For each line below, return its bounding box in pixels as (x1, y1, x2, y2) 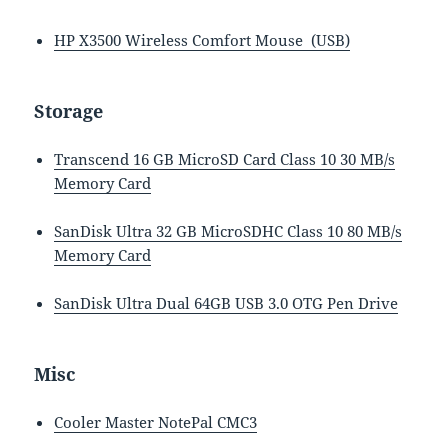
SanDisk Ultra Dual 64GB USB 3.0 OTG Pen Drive (54, 293, 399, 314)
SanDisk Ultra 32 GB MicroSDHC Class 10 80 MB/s (54, 221, 403, 242)
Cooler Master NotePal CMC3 (54, 412, 258, 433)
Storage (34, 99, 104, 124)
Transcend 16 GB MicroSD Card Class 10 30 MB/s (54, 149, 396, 170)
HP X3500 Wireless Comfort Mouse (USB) (54, 30, 351, 51)
